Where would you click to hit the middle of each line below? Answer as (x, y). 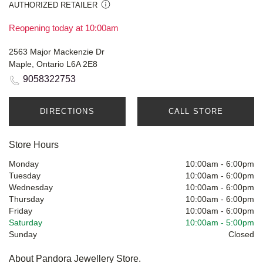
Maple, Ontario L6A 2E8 (53, 64)
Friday (21, 211)
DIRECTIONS (67, 112)
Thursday (26, 199)
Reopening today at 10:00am (64, 28)
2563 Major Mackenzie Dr (57, 52)
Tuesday (25, 176)
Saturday (26, 223)
